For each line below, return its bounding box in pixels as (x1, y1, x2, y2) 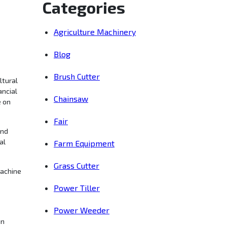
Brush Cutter (54, 71, 100, 82)
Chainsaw (54, 94, 88, 104)
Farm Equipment (54, 138, 115, 148)
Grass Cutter (54, 161, 99, 171)
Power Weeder (54, 205, 109, 215)
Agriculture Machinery (54, 27, 136, 37)
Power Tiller (54, 183, 100, 193)
